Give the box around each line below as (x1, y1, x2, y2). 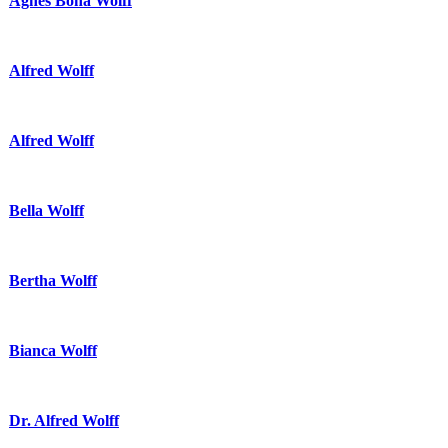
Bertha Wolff (9, 271, 97, 289)
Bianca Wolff (9, 341, 97, 359)
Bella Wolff (9, 201, 84, 219)
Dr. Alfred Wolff (9, 411, 119, 429)
